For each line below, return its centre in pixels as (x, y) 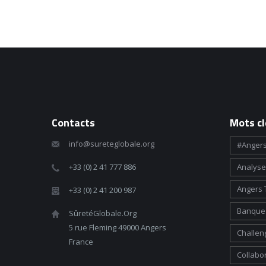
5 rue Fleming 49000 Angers (118, 227)
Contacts (73, 123)
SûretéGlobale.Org (103, 213)
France (81, 242)
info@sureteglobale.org (112, 144)
